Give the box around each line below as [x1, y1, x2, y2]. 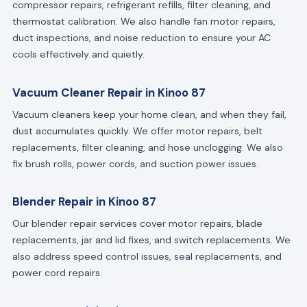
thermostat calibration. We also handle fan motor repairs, [12, 15, 275, 27]
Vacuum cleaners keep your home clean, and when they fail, [12, 108, 286, 121]
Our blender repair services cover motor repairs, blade [12, 217, 262, 230]
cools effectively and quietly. [12, 48, 145, 60]
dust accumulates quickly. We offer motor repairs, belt [12, 124, 262, 137]
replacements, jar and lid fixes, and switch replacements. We [12, 234, 291, 247]
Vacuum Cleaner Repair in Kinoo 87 [12, 84, 206, 100]
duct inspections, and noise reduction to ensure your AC [12, 32, 271, 44]
